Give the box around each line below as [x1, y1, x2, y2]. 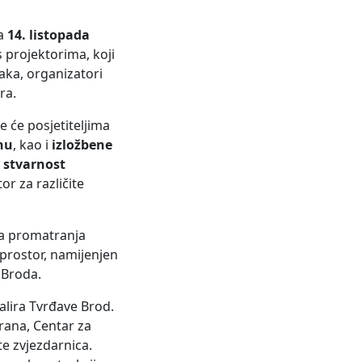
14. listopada [7, 26, 90, 44]
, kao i [13, 136, 52, 154]
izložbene [52, 136, 112, 154]
